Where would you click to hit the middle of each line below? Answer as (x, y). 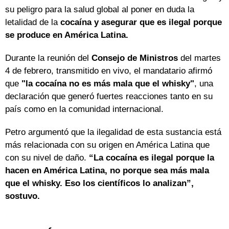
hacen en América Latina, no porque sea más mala (107, 171)
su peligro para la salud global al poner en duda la (100, 10)
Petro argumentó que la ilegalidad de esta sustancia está (113, 132)
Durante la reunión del (48, 58)
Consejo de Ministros (136, 58)
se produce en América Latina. (67, 35)
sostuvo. (22, 196)
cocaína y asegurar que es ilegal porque (141, 22)
